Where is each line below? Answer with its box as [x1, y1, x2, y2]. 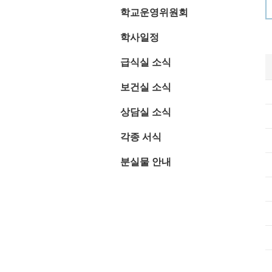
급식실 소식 [120, 57, 171, 67]
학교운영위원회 [120, 7, 188, 18]
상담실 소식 [120, 107, 171, 117]
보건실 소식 [120, 82, 171, 92]
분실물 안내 [120, 157, 171, 167]
